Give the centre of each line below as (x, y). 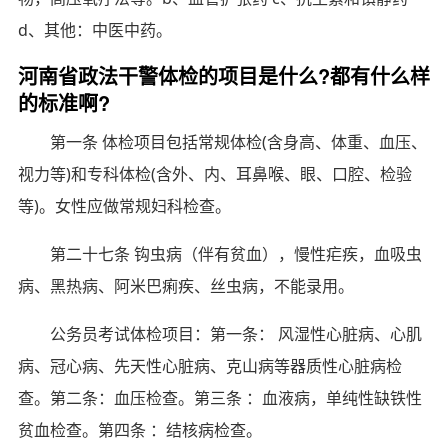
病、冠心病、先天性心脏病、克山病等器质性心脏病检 (209, 365)
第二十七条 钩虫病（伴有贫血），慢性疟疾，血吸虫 (235, 253)
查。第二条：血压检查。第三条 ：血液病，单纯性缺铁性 (219, 397)
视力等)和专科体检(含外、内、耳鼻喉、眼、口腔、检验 (214, 173)
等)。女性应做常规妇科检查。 (124, 205)
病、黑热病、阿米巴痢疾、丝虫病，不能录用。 (185, 285)
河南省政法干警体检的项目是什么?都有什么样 (223, 75)
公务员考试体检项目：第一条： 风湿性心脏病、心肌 (235, 333)
